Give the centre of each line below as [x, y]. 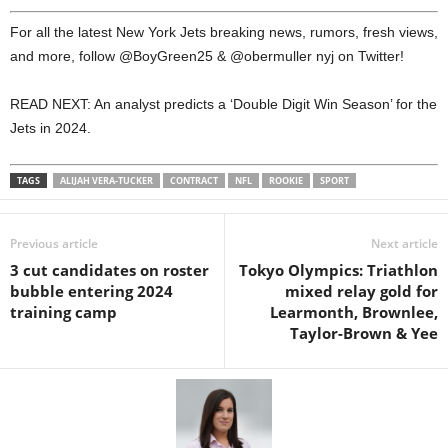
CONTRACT [194, 180]
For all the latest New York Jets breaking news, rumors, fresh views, [224, 31]
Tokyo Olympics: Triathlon [338, 269]
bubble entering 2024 [91, 290]
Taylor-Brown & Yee [364, 332]
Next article [404, 243]
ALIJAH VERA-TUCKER [106, 180]
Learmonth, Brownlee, [354, 311]
